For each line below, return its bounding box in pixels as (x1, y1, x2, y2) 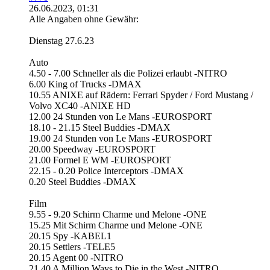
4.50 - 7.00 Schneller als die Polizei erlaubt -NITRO (29, 68, 227, 78)
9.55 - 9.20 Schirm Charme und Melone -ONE (29, 209, 207, 219)
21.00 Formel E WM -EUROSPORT (29, 155, 171, 165)
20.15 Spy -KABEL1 (29, 231, 111, 241)
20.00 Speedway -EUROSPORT (29, 144, 155, 154)
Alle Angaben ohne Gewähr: (29, 14, 139, 24)
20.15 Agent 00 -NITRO (29, 253, 124, 263)
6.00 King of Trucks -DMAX (29, 79, 142, 89)
